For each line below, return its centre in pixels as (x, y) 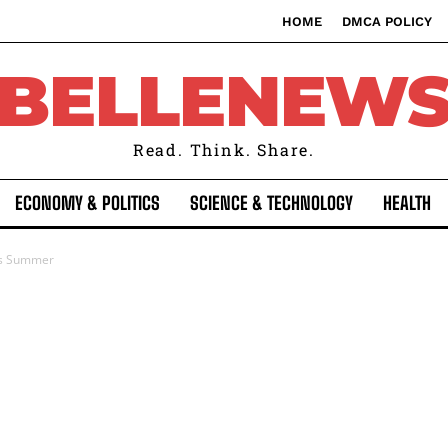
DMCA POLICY (387, 21)
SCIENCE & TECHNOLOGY (271, 203)
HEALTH (407, 203)
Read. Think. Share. (224, 149)
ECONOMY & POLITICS (87, 203)
